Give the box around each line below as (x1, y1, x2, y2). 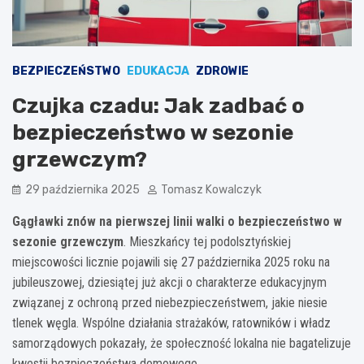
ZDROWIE (196, 63, 249, 78)
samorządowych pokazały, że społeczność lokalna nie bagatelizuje (12, 335, 351, 351)
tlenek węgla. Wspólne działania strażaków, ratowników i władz (12, 314, 331, 331)
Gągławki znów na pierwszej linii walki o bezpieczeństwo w (12, 213, 342, 229)
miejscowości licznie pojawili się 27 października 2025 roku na (12, 253, 330, 270)
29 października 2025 (25, 182, 140, 197)
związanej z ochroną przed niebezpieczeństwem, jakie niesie (12, 294, 327, 310)
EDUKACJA (127, 63, 189, 78)
